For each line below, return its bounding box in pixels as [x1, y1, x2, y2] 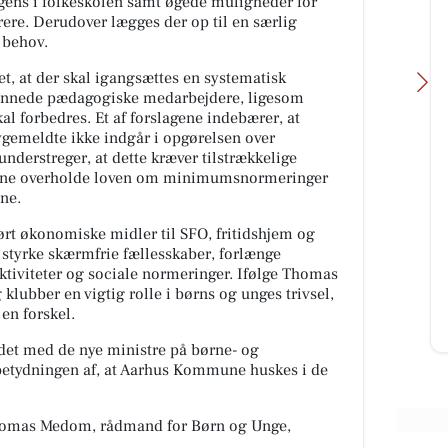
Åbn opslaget [139, 317, 218, 336]
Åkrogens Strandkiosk [139, 187, 299, 208]
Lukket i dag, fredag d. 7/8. [139, 210, 291, 227]
